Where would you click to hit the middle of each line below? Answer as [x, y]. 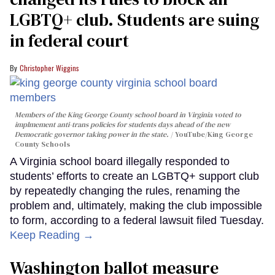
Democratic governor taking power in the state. [93, 134]
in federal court [69, 40]
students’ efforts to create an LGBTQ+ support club [134, 176]
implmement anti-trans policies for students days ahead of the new [122, 124]
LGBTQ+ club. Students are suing [134, 19]
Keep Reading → [52, 235]
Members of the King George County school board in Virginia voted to [128, 114]
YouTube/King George [214, 134]
